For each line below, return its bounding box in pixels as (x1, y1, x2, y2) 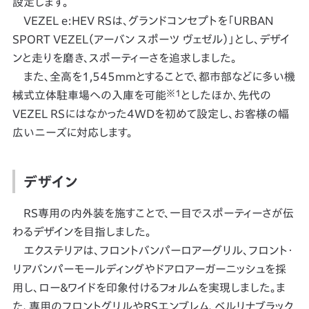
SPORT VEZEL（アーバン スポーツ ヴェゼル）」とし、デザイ (12, 34, 290, 46)
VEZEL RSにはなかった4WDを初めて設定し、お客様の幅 (12, 108, 289, 120)
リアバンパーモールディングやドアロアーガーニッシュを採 (12, 263, 286, 275)
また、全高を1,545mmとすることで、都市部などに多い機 (12, 71, 295, 83)
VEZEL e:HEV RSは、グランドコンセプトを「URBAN (12, 15, 274, 27)
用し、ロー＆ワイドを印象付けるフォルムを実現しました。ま (12, 282, 286, 294)
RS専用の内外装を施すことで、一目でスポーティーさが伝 (12, 208, 294, 219)
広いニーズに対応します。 (12, 127, 132, 139)
